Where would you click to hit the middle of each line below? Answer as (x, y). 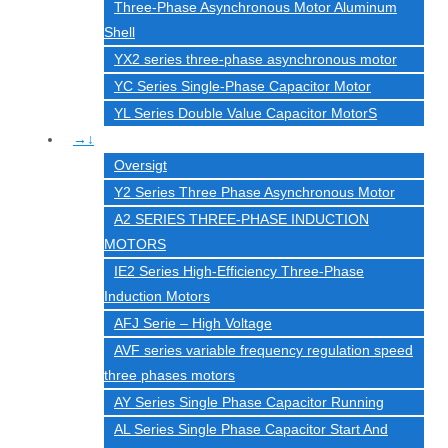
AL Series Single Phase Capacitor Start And (251, 429)
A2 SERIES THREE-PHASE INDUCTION (241, 219)
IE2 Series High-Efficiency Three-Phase (239, 271)
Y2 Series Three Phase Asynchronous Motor (254, 192)
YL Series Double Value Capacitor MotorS (245, 113)
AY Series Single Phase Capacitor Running (249, 402)
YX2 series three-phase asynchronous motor (255, 59)
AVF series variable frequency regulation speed (263, 350)
